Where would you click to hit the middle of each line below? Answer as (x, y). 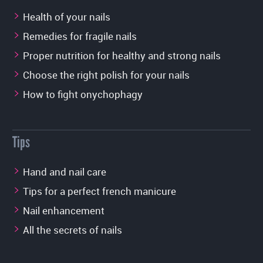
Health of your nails (67, 16)
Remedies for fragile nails (80, 36)
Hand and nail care (65, 171)
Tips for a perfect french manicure (100, 191)
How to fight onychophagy (83, 94)
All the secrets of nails (73, 230)
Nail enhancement (64, 210)
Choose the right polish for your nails (106, 75)
